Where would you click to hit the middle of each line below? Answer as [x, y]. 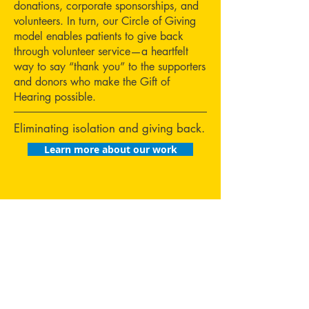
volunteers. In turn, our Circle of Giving [105, 21]
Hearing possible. [55, 97]
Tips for [68, 242]
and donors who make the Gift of [92, 82]
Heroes [61, 283]
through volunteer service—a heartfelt [101, 51]
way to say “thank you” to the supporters [110, 67]
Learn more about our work [110, 149]
